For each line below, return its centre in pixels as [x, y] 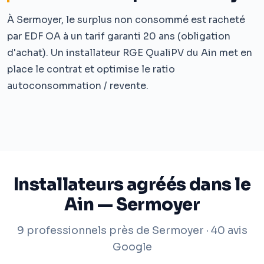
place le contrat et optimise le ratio [91, 69]
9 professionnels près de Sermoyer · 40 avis [132, 230]
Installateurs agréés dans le [132, 184]
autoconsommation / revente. [78, 85]
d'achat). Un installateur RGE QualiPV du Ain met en [130, 52]
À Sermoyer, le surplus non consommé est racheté [126, 19]
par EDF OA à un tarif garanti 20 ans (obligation [119, 36]
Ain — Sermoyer [132, 204]
